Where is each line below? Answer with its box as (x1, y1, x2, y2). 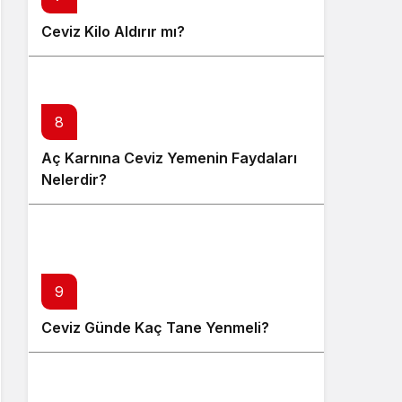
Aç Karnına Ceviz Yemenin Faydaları (41, 149, 297, 167)
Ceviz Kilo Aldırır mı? (41, 22, 185, 40)
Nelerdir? (41, 170, 107, 188)
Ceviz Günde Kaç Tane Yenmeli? (41, 319, 269, 336)
